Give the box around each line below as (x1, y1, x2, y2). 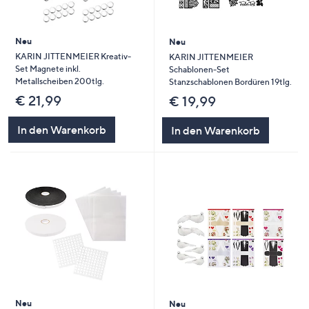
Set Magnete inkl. (14, 63, 81, 74)
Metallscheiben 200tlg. (14, 76, 104, 87)
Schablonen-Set (168, 63, 230, 74)
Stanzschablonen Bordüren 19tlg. (168, 76, 292, 87)
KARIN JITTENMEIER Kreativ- (14, 51, 131, 62)
